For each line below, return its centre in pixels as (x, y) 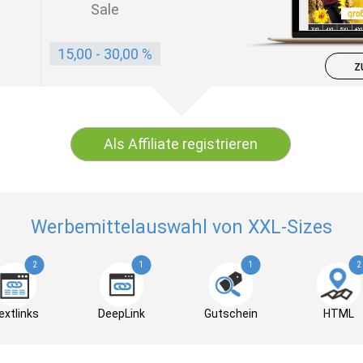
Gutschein (231, 314)
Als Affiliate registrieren (181, 144)
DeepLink (121, 314)
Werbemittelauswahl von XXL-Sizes (181, 227)
